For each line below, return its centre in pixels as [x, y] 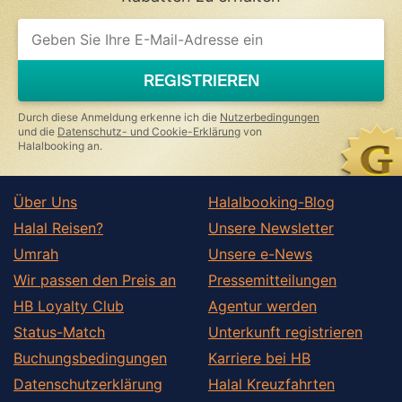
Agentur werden [262, 306]
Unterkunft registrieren [285, 332]
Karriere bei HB [259, 358]
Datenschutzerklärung [88, 384]
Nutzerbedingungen [270, 117]
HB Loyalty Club [69, 306]
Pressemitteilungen [272, 280]
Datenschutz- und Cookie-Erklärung [149, 131]
